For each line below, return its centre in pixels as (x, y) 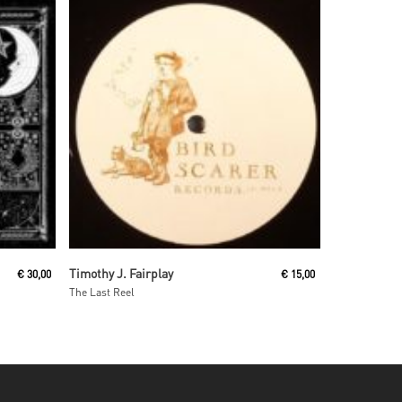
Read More (174, 267)
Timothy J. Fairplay (122, 272)
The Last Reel (102, 292)
